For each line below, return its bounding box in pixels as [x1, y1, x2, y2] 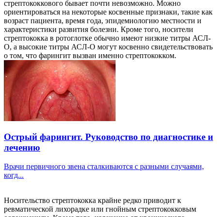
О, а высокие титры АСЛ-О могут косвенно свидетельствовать [4, 42, 213, 51]
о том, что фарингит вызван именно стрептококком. [4, 51, 178, 60]
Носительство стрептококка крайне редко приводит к [4, 196, 181, 204]
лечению [4, 142, 40, 153]
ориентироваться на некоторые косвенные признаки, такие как [4, 7, 213, 16]
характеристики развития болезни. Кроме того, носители [4, 25, 193, 33]
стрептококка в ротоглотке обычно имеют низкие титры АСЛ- [4, 33, 211, 42]
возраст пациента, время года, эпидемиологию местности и [4, 16, 201, 25]
